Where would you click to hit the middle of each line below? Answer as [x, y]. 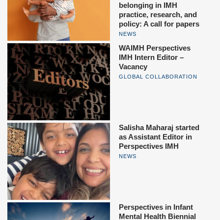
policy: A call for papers [159, 24]
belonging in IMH [148, 5]
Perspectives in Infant [156, 207]
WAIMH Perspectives [155, 48]
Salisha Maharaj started [159, 127]
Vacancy [133, 66]
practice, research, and [158, 15]
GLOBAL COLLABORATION [158, 76]
